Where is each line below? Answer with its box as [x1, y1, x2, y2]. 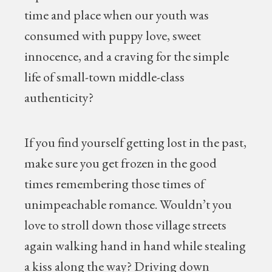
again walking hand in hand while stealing [24, 237, 246, 254]
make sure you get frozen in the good [24, 154, 217, 172]
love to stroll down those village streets [24, 216, 227, 234]
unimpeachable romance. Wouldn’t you [24, 195, 233, 213]
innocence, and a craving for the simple [24, 47, 229, 65]
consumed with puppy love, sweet [24, 27, 202, 44]
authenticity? [24, 89, 97, 106]
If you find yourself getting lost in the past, [24, 134, 247, 151]
